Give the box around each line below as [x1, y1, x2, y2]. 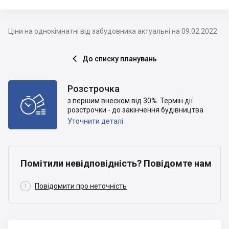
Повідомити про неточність [35, 182, 127, 190]
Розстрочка [67, 83, 120, 94]
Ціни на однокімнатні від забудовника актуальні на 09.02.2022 [8, 27, 217, 35]
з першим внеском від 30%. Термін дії [67, 97, 193, 105]
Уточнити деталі [67, 117, 123, 125]
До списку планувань [82, 54, 157, 63]
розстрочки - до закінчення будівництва [67, 106, 203, 114]
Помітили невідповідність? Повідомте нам [20, 158, 212, 169]
